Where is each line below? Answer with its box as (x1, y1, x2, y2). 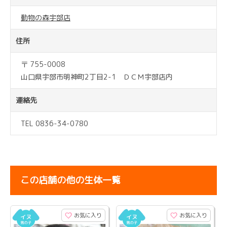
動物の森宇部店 (21, 13, 70, 23)
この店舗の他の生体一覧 (20, 174, 121, 187)
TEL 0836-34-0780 (21, 119, 88, 129)
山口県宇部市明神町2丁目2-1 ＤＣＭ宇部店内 (21, 72, 173, 82)
